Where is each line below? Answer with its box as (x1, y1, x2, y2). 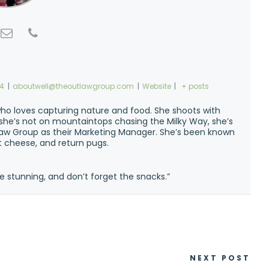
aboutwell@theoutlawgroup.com (13, 81, 134, 91)
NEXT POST (190, 253, 251, 263)
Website (142, 81, 171, 91)
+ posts (181, 81, 209, 91)
